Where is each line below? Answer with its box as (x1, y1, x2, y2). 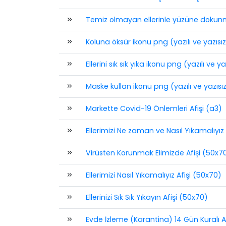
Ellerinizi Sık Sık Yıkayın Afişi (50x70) (85, 192, 208, 202)
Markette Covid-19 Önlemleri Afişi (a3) (85, 103, 222, 114)
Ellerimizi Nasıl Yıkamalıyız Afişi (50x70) (85, 170, 221, 180)
